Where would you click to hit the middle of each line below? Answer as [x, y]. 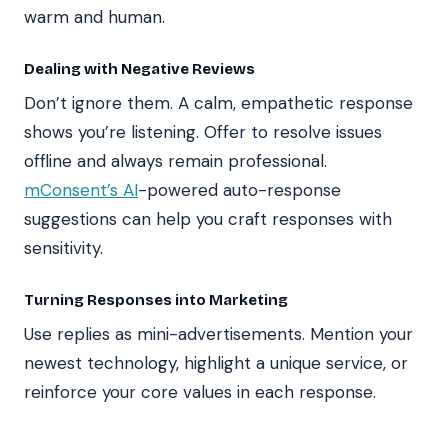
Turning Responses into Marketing [156, 299]
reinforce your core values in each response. [200, 391]
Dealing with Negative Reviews [139, 68]
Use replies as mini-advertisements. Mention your [218, 333]
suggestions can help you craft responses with [208, 218]
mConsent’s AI [81, 189]
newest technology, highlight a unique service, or [216, 362]
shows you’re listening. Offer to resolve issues [203, 131]
